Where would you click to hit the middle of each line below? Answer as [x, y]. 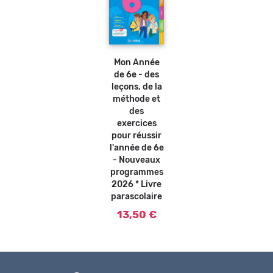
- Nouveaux [136, 161]
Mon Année [136, 63]
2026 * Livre [136, 185]
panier [150, 51]
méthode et [136, 100]
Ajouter [150, 36]
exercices [136, 124]
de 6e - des [136, 75]
